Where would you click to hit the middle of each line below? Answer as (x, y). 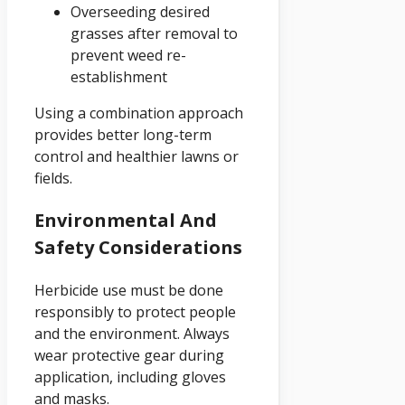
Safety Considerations (138, 248)
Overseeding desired (140, 12)
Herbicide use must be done (129, 291)
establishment (119, 77)
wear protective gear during (129, 356)
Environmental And (126, 221)
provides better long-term (123, 135)
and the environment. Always (132, 334)
